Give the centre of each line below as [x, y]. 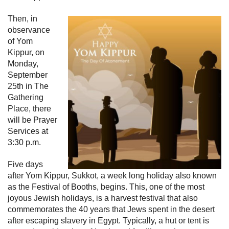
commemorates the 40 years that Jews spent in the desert [111, 209]
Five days [25, 164]
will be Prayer [32, 120]
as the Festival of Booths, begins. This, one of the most [106, 187]
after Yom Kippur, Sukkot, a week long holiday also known [112, 175]
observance [29, 30]
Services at [28, 131]
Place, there [29, 109]
